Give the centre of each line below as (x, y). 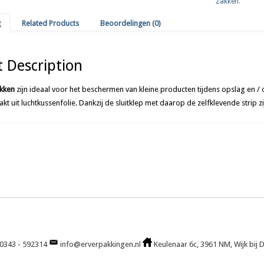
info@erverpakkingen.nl (100, 244)
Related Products (50, 24)
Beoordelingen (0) (130, 24)
